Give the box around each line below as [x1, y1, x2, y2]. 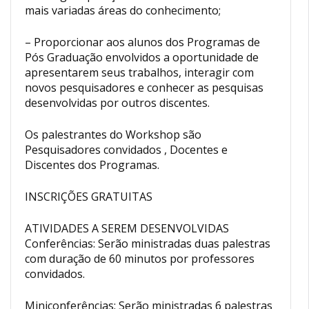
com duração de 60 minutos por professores [25, 250, 255, 266]
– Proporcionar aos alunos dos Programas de [25, 34, 260, 50]
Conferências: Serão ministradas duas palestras [25, 235, 270, 251]
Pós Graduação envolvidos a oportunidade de [25, 49, 259, 65]
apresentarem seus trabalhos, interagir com [25, 64, 254, 80]
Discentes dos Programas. [25, 157, 159, 172]
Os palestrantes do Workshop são [25, 126, 201, 142]
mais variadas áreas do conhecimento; [25, 2, 221, 18]
